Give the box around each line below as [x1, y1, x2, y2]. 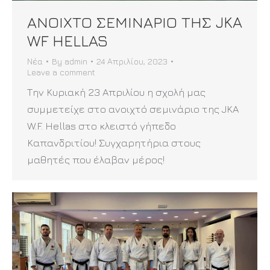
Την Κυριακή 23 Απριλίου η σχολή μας [27, 86, 206, 99]
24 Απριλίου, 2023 [96, 56, 168, 67]
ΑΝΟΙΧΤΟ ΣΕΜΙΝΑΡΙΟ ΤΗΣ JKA [27, 13, 242, 32]
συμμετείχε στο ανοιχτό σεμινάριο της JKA [27, 103, 239, 116]
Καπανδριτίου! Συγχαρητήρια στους [27, 137, 201, 149]
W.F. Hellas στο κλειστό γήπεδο [27, 120, 176, 133]
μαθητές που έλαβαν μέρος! [27, 154, 165, 166]
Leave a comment [27, 67, 95, 78]
